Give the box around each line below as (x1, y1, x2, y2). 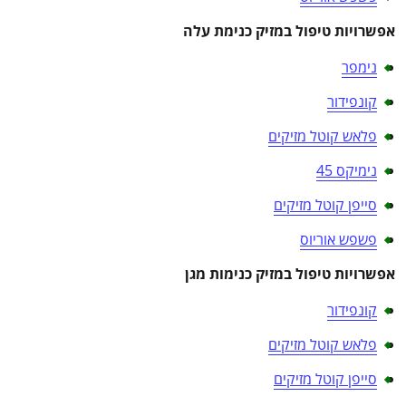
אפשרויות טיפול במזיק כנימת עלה (183, 20, 395, 41)
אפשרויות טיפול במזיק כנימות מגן (185, 263, 395, 284)
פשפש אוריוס (300, 228, 377, 249)
